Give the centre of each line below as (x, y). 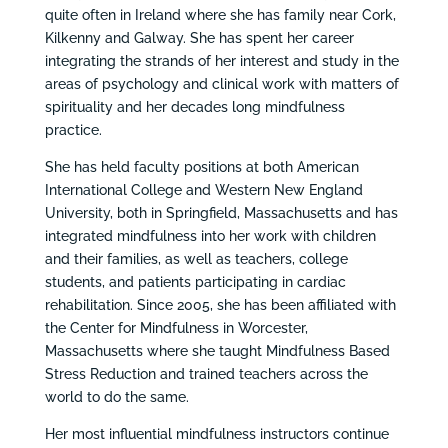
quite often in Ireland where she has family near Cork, (220, 14)
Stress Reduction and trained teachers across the (206, 373)
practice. (73, 129)
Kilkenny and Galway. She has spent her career (199, 37)
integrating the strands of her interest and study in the (221, 60)
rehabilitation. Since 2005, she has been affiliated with (220, 304)
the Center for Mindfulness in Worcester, (176, 327)
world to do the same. (116, 396)
